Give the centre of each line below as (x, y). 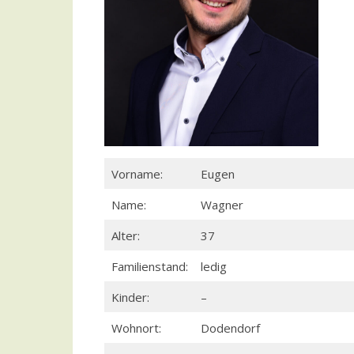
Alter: (125, 235)
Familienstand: (149, 266)
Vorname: (137, 173)
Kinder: (130, 297)
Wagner (222, 204)
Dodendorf (230, 328)
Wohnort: (136, 328)
